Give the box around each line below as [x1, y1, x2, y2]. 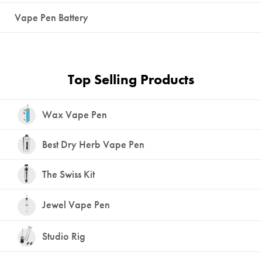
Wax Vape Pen [42, 107, 107, 121]
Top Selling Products [68, 70, 194, 88]
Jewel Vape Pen [42, 198, 110, 212]
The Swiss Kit [42, 167, 95, 181]
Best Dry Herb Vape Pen [42, 137, 144, 151]
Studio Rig [42, 229, 85, 243]
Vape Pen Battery [15, 10, 88, 24]
